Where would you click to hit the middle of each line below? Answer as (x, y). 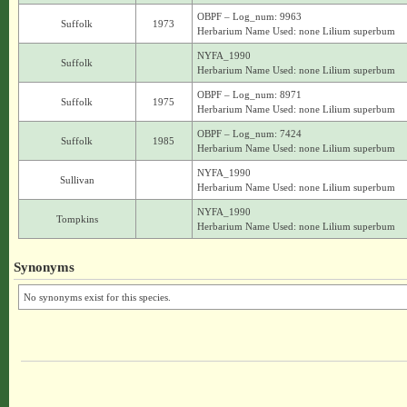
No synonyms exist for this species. (97, 297)
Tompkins (77, 219)
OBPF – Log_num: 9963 (249, 16)
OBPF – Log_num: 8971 (249, 94)
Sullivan (77, 180)
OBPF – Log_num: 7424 (249, 134)
